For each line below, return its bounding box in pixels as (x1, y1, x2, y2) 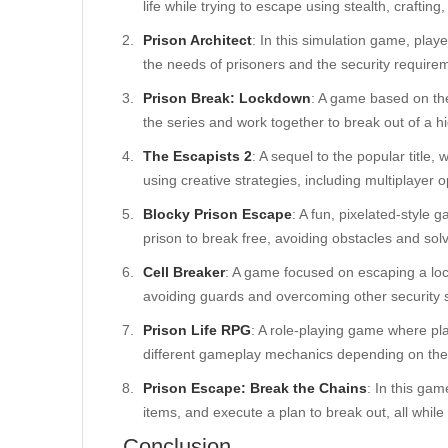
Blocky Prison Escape (143, 206, 292, 222)
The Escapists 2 (143, 148, 252, 164)
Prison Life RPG (143, 322, 251, 338)
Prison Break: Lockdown (143, 90, 311, 106)
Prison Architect (143, 32, 252, 48)
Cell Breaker (143, 264, 225, 280)
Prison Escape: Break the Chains (143, 380, 367, 396)
